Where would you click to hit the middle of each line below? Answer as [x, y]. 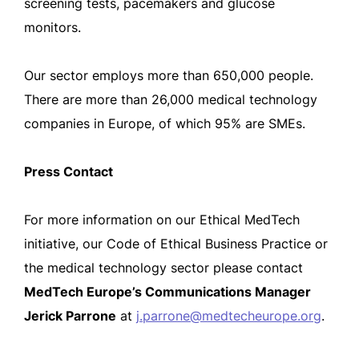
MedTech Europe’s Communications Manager [167, 292]
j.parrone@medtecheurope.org [229, 316]
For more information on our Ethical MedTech [162, 220]
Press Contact [69, 171]
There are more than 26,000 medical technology [171, 99]
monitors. [52, 27]
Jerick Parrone [70, 316]
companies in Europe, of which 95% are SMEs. [165, 123]
